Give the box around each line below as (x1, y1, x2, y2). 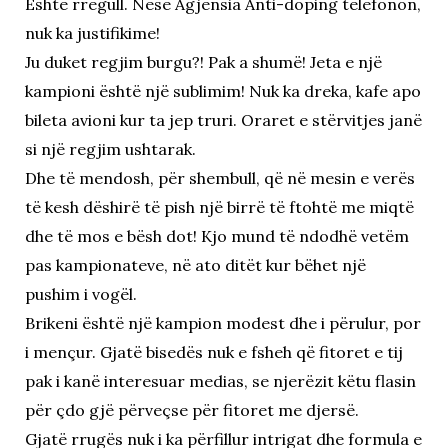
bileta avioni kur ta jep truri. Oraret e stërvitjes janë (24, 110, 422, 131)
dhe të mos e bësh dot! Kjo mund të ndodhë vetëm (24, 226, 409, 247)
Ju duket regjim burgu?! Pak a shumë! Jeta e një (24, 52, 382, 73)
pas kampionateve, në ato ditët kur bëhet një (24, 255, 366, 276)
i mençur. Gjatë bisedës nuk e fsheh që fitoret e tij (24, 342, 403, 363)
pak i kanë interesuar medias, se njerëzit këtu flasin (24, 371, 416, 392)
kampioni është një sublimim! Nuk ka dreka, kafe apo (24, 81, 421, 102)
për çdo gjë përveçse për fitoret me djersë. (24, 400, 359, 421)
